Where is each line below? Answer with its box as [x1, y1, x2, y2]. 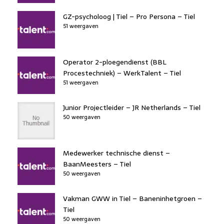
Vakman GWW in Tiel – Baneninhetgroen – [63, 192, 202, 204]
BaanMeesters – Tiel [63, 158, 131, 169]
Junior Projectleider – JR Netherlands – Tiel [63, 101, 200, 113]
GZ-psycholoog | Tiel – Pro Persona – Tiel [63, 10, 195, 22]
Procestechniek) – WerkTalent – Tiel [63, 67, 181, 78]
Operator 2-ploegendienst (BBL [63, 56, 166, 67]
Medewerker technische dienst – [63, 147, 170, 158]
